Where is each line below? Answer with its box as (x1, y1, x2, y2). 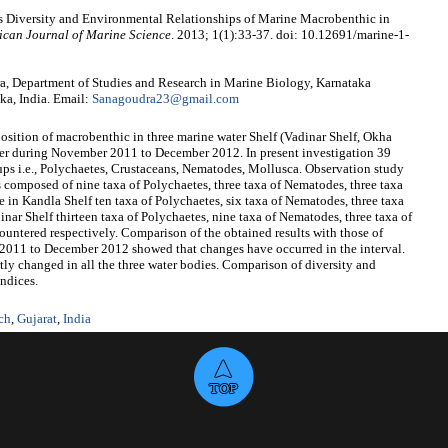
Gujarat (17, 311, 57, 327)
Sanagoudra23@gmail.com (92, 91, 239, 107)
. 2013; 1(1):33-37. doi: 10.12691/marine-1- (171, 27, 409, 43)
